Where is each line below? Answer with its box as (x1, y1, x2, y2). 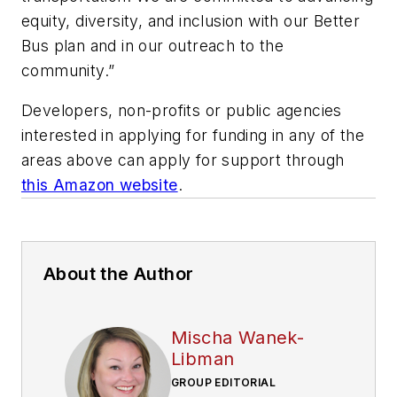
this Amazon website (21, 175, 178, 195)
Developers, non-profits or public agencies (21, 101, 342, 121)
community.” (21, 60, 115, 80)
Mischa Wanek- (171, 327, 305, 349)
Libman (171, 348, 235, 370)
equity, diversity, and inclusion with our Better (21, 11, 361, 30)
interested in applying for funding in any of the (21, 126, 365, 145)
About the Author (43, 263, 194, 285)
